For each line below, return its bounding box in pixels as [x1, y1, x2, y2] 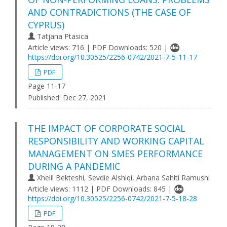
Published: [28, 93, 61, 102]
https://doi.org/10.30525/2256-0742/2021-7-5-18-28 [28, 194, 197, 203]
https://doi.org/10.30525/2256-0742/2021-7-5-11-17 [28, 52, 197, 62]
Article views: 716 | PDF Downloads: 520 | [28, 43, 170, 52]
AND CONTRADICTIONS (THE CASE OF [28, 6, 191, 18]
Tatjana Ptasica [35, 31, 88, 41]
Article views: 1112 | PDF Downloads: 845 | [28, 184, 174, 194]
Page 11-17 [28, 81, 65, 91]
